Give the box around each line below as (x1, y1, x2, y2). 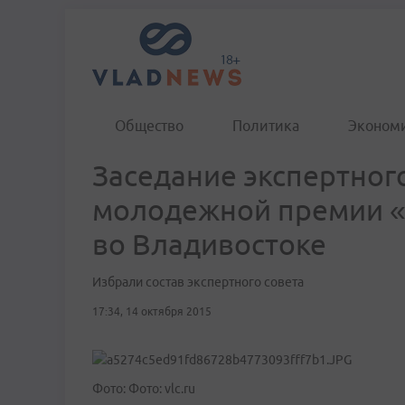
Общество (115, 118, 184, 134)
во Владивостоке (92, 228, 326, 260)
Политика (232, 118, 299, 134)
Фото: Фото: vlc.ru (92, 381, 195, 396)
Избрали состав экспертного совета (92, 275, 304, 289)
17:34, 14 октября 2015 (92, 306, 212, 317)
